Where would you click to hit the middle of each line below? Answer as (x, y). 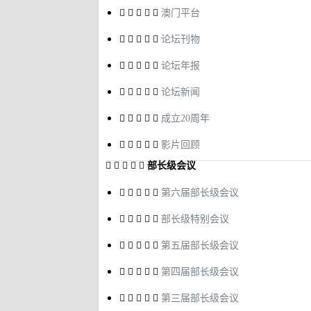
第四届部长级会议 (200, 272)
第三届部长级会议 (200, 298)
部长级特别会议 (195, 219)
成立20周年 (185, 118)
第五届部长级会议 (200, 245)
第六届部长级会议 (200, 193)
